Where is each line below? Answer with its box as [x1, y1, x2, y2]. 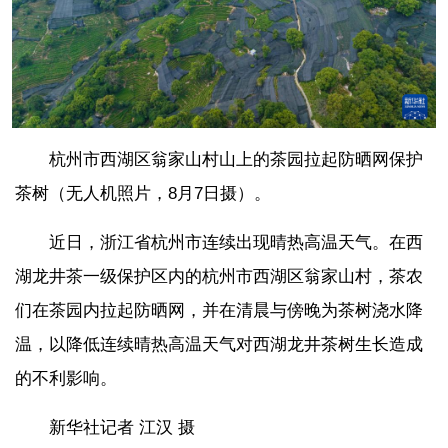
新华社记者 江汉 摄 [49, 417, 195, 437]
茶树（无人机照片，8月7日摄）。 [15, 183, 271, 203]
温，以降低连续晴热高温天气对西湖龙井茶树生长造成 [15, 334, 423, 354]
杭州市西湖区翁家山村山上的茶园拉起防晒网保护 [49, 149, 423, 169]
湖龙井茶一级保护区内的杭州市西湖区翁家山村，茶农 [15, 266, 423, 286]
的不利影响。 [15, 368, 117, 388]
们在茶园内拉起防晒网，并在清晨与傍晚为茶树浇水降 [15, 300, 423, 320]
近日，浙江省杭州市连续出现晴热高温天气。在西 [49, 232, 423, 252]
